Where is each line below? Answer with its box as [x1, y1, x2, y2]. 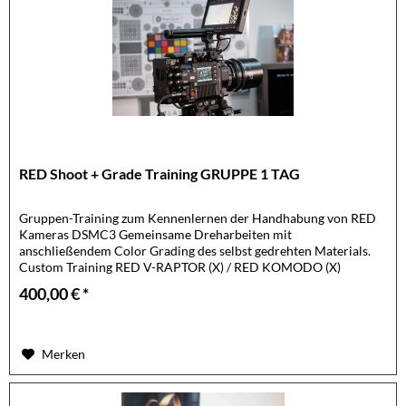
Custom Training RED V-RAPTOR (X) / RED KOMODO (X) [19, 258, 342, 275]
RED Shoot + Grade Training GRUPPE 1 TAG [19, 164, 301, 182]
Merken [42, 345, 86, 362]
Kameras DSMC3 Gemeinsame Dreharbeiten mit [19, 226, 293, 242]
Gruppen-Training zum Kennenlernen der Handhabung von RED [19, 209, 377, 226]
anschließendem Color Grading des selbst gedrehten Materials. [19, 242, 372, 258]
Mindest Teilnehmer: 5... [19, 275, 154, 291]
